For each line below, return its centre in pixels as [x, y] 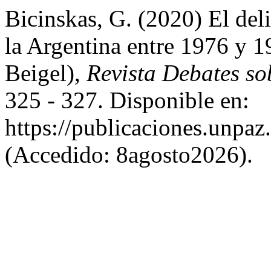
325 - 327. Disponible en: [127, 100]
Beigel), [46, 73]
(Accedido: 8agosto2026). [129, 155]
